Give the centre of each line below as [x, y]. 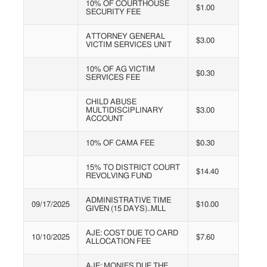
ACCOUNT [105, 119]
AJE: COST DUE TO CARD [132, 234]
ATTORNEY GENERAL [125, 37]
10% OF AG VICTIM [120, 70]
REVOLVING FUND [119, 176]
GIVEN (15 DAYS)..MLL [126, 209]
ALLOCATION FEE [118, 242]
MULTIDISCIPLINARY [125, 111]
